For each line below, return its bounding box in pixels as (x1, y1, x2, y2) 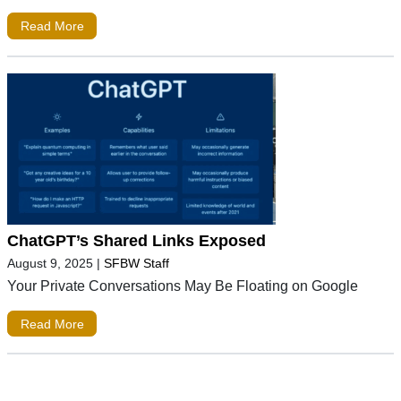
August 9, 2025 (7, 255, 93, 270)
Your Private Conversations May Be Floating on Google (7, 277, 358, 294)
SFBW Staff (104, 255, 169, 270)
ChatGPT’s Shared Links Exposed (7, 231, 266, 250)
